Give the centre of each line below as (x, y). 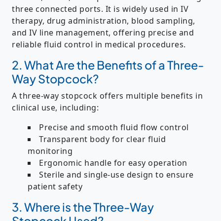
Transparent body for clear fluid (102, 139)
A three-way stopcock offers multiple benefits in (107, 96)
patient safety (55, 187)
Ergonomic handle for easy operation (113, 163)
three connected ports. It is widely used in (96, 9)
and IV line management (60, 33)
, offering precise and (151, 33)
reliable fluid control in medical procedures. (99, 45)
